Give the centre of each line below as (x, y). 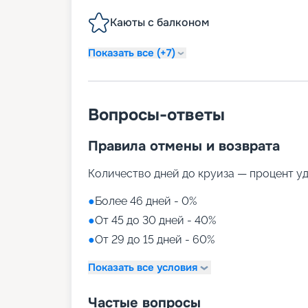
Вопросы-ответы (156, 115)
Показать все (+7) (132, 53)
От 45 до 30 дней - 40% (155, 221)
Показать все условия (143, 267)
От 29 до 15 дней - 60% (155, 240)
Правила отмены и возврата (184, 146)
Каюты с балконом (159, 23)
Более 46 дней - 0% (146, 201)
